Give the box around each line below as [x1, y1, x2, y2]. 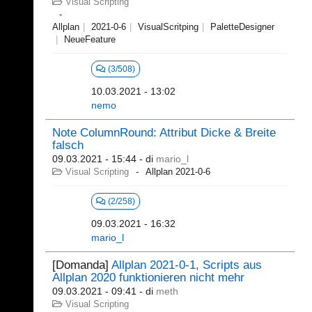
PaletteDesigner [208, 22, 274, 32]
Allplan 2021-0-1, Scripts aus [111, 258, 262, 272]
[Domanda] [52, 258, 111, 272]
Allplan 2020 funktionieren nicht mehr [52, 271, 244, 284]
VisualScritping [135, 22, 198, 32]
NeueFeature [61, 34, 116, 45]
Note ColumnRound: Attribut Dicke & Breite [52, 126, 276, 139]
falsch [52, 139, 84, 152]
